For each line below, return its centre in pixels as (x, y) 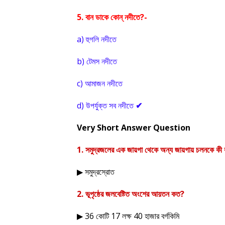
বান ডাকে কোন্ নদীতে (113, 17)
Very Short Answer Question (134, 128)
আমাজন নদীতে (104, 83)
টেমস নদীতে (102, 61)
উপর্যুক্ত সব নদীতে (110, 105)
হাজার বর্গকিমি (162, 216)
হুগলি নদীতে (101, 39)
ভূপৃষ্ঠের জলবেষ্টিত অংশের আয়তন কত (133, 194)
